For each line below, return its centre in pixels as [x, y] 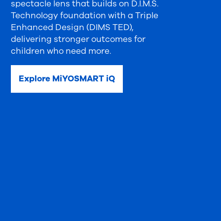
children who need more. [61, 51]
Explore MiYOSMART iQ [67, 79]
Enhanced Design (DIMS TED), [73, 27]
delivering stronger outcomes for [78, 39]
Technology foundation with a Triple [85, 16]
